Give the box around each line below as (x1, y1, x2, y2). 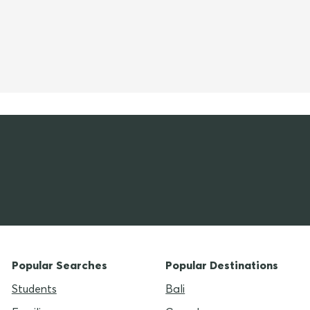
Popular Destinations (165, 258, 279, 273)
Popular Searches (11, 258, 107, 273)
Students (11, 282, 57, 296)
